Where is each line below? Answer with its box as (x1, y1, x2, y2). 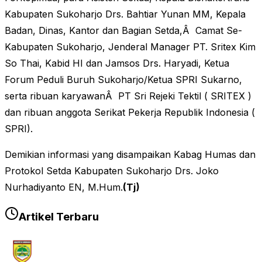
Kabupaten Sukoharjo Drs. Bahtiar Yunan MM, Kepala (5, 8, 246, 20)
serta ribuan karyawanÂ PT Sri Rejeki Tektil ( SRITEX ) (5, 90, 251, 102)
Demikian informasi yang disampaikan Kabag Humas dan (5, 149, 256, 161)
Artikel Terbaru (19, 210, 99, 224)
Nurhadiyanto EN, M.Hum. (5, 181, 123, 194)
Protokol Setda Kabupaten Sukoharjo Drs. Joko (5, 165, 219, 177)
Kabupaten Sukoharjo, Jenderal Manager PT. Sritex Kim (5, 41, 256, 53)
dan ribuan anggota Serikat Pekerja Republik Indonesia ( (5, 106, 255, 119)
